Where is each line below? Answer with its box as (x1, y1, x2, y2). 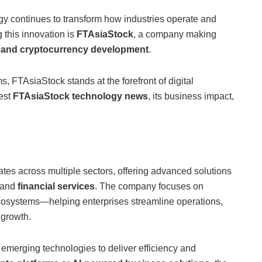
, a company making (133, 29, 216, 40)
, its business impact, (148, 91, 234, 102)
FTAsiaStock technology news (13, 91, 148, 102)
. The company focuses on (95, 181, 204, 191)
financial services (18, 181, 95, 191)
